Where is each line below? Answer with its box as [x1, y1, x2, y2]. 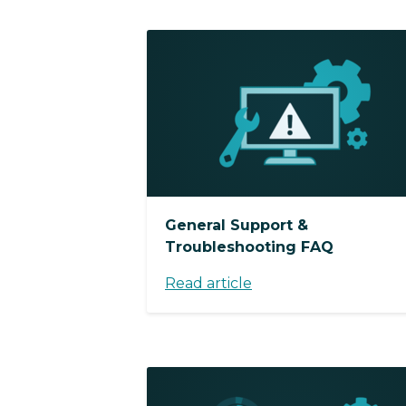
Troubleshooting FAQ [165, 237, 333, 256]
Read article [165, 274, 252, 292]
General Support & [165, 216, 308, 234]
